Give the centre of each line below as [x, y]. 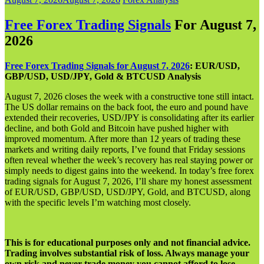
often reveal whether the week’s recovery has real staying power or [129, 160]
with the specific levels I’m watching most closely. [98, 202]
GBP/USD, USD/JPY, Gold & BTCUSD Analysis [103, 76]
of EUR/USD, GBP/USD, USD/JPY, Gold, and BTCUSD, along [128, 192]
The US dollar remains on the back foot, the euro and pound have [126, 107]
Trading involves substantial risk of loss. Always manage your [127, 253]
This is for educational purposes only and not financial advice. [128, 242]
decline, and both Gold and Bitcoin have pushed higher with [117, 128]
